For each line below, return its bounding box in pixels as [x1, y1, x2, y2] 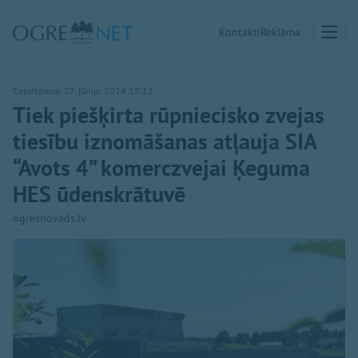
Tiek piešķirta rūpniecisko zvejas [13, 100, 324, 129]
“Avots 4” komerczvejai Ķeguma [13, 153, 310, 182]
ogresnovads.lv [13, 211, 86, 225]
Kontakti [219, 25, 261, 39]
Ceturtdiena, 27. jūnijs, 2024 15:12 [13, 85, 153, 97]
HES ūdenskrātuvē [13, 179, 185, 209]
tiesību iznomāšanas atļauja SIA [13, 126, 316, 156]
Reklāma [261, 25, 300, 39]
